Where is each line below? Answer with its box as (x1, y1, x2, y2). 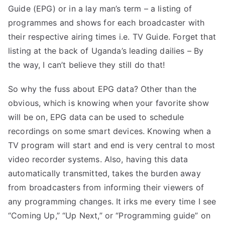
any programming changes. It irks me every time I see (8, 196, 216, 206)
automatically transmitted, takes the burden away (8, 168, 201, 178)
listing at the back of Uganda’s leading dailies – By (8, 46, 204, 56)
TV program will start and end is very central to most (8, 140, 215, 150)
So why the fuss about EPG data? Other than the (8, 84, 197, 94)
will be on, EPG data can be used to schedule (8, 112, 184, 122)
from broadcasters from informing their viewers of (8, 182, 204, 192)
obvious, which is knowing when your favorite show (8, 98, 209, 108)
